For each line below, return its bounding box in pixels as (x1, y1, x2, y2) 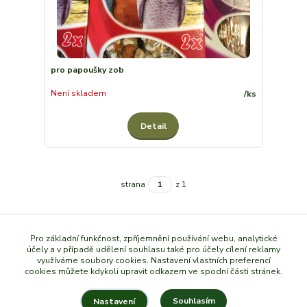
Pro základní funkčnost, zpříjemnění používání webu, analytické (29, 232, 278, 244)
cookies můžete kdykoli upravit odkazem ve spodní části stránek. (25, 265, 282, 277)
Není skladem (50, 88, 106, 99)
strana (121, 179, 146, 190)
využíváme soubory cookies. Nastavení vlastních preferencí (36, 254, 271, 266)
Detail (140, 120, 167, 132)
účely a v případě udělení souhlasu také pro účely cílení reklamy (27, 243, 280, 255)
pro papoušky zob (50, 64, 124, 75)
